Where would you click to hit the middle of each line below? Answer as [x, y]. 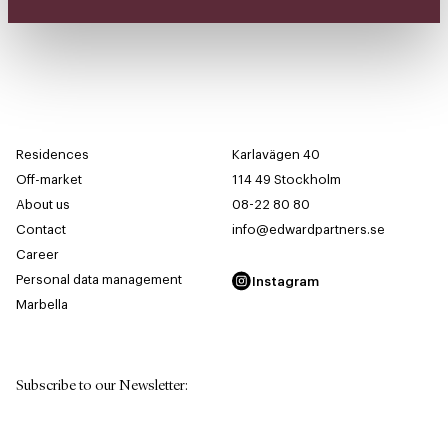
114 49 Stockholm [286, 180]
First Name [48, 426]
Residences [52, 155]
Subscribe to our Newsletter [100, 387]
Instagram [285, 281]
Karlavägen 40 [276, 155]
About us [43, 205]
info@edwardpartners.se [308, 230]
